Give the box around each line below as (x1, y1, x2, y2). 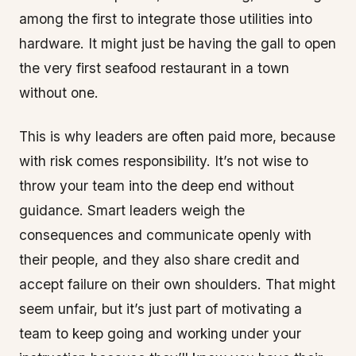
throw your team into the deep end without (19, 177, 294, 194)
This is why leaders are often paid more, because (19, 128, 335, 145)
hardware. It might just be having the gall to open (19, 35, 336, 52)
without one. (19, 84, 99, 101)
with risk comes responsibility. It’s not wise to (19, 153, 308, 169)
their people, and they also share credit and (19, 251, 300, 268)
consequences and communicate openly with (19, 226, 311, 243)
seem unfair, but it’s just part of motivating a (19, 300, 302, 317)
